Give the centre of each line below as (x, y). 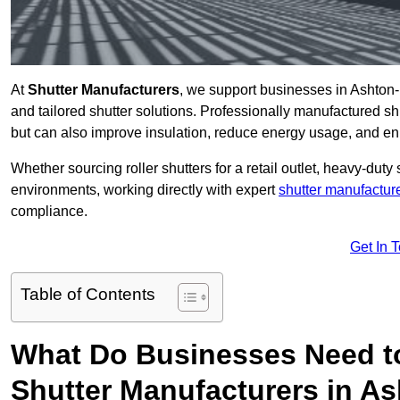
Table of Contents (88, 295)
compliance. (49, 212)
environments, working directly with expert (145, 190)
